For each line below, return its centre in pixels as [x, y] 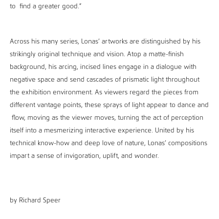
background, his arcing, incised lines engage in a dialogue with [103, 67]
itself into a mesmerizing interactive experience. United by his [102, 131]
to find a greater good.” [45, 7]
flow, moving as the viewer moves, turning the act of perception [107, 118]
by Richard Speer [35, 200]
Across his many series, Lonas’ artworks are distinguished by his [105, 42]
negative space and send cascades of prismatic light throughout [105, 80]
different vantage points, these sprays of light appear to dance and [109, 105]
